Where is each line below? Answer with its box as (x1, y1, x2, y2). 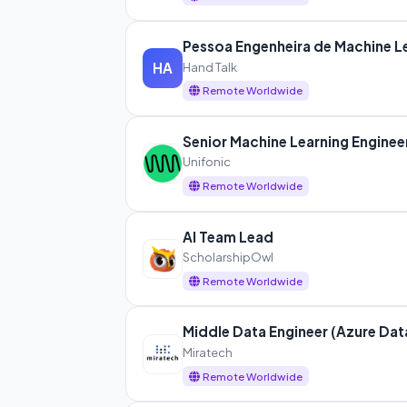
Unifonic (182, 154, 231, 170)
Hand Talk (182, 58, 237, 74)
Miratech (182, 343, 233, 360)
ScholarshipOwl (182, 249, 273, 265)
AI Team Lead (182, 227, 273, 245)
